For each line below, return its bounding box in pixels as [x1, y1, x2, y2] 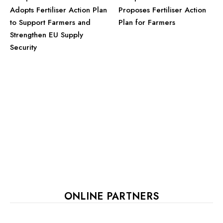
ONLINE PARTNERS [64, 189, 159, 204]
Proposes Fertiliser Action [118, 4, 206, 15]
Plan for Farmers [118, 16, 175, 28]
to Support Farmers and [10, 16, 91, 28]
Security [10, 41, 37, 53]
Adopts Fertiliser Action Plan [10, 4, 107, 15]
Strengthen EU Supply [10, 29, 83, 40]
